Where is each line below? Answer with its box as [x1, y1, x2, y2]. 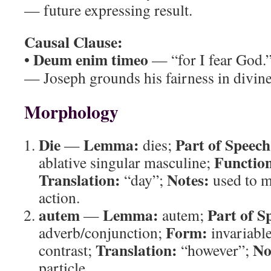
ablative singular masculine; [39, 152, 214, 172]
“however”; [177, 240, 253, 260]
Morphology [24, 99, 119, 125]
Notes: [167, 168, 209, 191]
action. [39, 187, 80, 207]
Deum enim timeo [33, 48, 148, 71]
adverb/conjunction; [39, 222, 166, 243]
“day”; [120, 169, 167, 190]
